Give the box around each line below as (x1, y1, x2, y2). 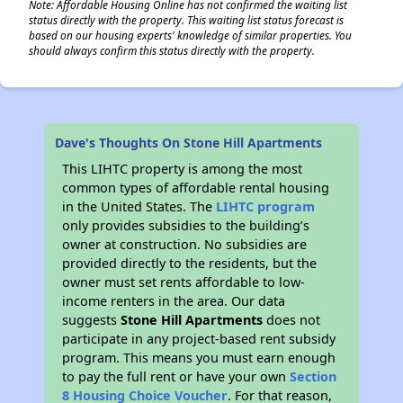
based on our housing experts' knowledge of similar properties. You (29, 28, 352, 42)
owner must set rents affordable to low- (62, 273, 306, 291)
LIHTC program (216, 198, 316, 215)
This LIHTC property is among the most (62, 160, 303, 177)
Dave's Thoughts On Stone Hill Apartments (55, 134, 323, 151)
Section (290, 368, 337, 385)
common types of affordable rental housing (62, 179, 330, 196)
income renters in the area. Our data (62, 292, 286, 309)
